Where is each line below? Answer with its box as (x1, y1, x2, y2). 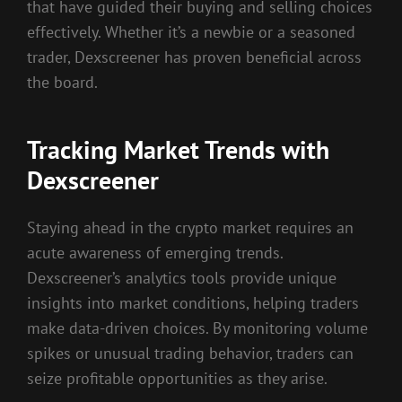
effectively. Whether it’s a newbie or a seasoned (27, 22, 355, 43)
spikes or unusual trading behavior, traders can (27, 342, 354, 363)
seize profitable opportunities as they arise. (27, 367, 328, 389)
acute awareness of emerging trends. (27, 241, 283, 263)
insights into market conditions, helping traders (27, 292, 359, 313)
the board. (27, 72, 98, 93)
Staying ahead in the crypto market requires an (27, 216, 354, 238)
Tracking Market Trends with (27, 132, 329, 166)
